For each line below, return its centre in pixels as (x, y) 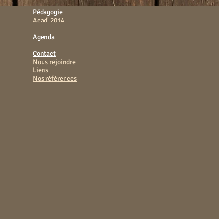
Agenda (44, 37)
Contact (44, 54)
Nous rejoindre (54, 62)
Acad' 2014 (48, 20)
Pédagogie (48, 12)
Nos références (55, 78)
